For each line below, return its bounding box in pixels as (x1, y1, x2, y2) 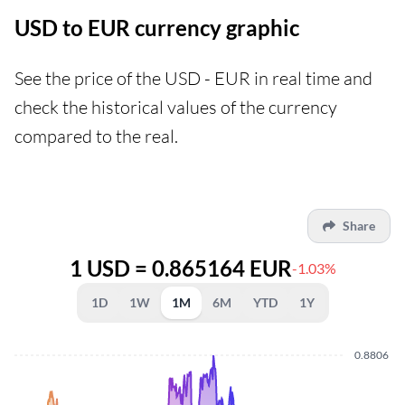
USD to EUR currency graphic (14, 14, 299, 41)
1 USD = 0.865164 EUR (69, 254, 292, 281)
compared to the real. (14, 124, 178, 147)
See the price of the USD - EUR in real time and (14, 66, 372, 89)
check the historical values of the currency (14, 95, 337, 118)
